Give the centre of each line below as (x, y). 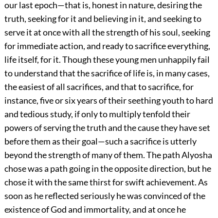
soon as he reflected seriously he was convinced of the (105, 196)
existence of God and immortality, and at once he (95, 209)
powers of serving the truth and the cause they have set (107, 128)
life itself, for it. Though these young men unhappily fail (107, 60)
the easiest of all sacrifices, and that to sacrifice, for (99, 87)
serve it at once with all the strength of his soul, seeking (107, 32)
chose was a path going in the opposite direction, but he (108, 169)
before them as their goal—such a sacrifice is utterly (100, 141)
